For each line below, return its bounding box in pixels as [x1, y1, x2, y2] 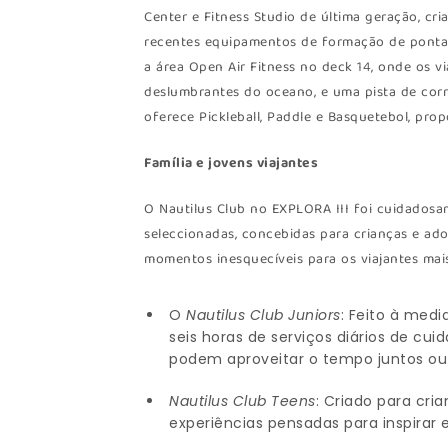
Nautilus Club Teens [169, 390, 316, 411]
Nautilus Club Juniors [186, 304, 341, 325]
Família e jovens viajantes [144, 151, 319, 176]
